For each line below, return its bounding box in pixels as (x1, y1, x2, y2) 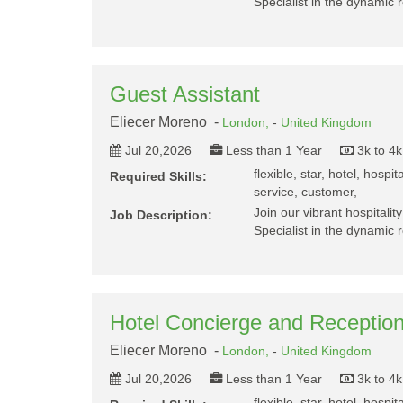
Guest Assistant (110, 82, 260, 106)
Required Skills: (110, 169, 207, 184)
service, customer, (254, 184, 357, 199)
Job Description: (110, 208, 212, 222)
